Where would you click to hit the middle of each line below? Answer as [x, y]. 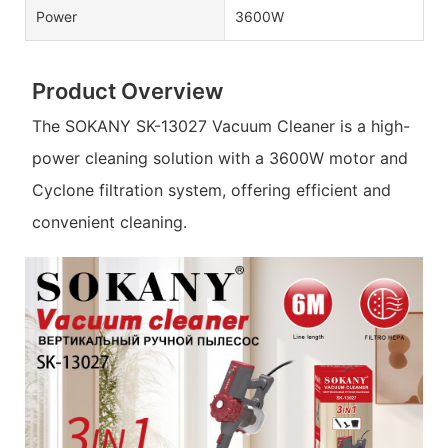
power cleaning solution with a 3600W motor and [219, 158]
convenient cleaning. [109, 222]
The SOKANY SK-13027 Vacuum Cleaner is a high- [220, 126]
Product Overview [127, 90]
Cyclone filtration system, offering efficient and [211, 190]
